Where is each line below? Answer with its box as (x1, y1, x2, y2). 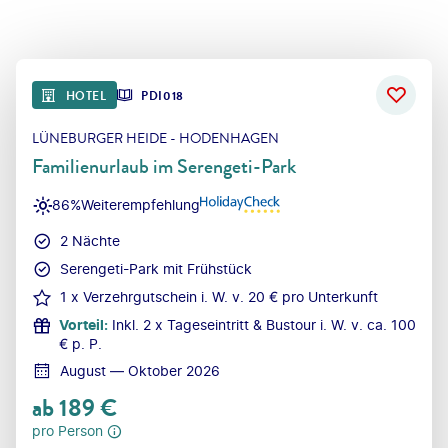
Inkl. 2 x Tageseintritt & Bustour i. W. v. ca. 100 (112, 315, 416, 333)
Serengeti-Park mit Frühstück (60, 259, 252, 277)
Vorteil (59, 315, 104, 333)
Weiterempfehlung (81, 196, 200, 214)
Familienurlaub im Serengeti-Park (32, 151, 296, 181)
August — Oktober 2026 (60, 361, 220, 379)
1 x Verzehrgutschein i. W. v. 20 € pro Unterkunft (60, 287, 378, 305)
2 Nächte (60, 231, 120, 249)
